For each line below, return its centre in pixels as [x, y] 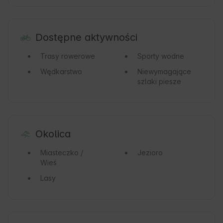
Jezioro [150, 153]
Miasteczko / [62, 153]
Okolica [53, 134]
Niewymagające [164, 72]
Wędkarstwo [61, 72]
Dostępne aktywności [86, 38]
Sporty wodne [161, 56]
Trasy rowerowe [68, 56]
